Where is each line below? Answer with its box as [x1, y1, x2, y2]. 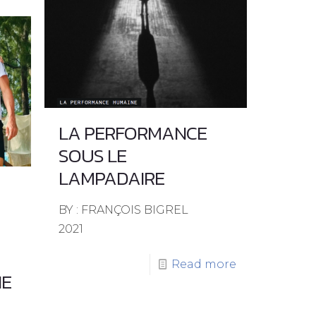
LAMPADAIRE [58, 164, 164, 193]
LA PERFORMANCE [58, 119, 207, 147]
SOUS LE [58, 141, 126, 170]
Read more [171, 257, 236, 271]
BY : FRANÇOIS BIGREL [58, 203, 188, 217]
